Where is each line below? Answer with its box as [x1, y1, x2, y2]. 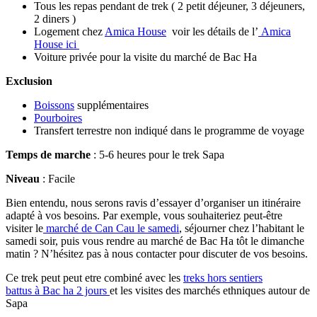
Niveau [6, 172, 40, 185]
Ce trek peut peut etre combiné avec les [6, 271, 183, 284]
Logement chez [34, 25, 105, 38]
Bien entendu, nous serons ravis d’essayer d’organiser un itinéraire [6, 196, 301, 209]
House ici [34, 38, 79, 50]
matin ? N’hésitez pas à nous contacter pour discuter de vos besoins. [6, 247, 308, 260]
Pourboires [34, 111, 82, 124]
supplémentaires [74, 98, 149, 111]
